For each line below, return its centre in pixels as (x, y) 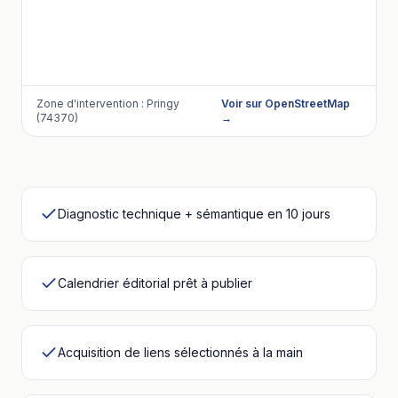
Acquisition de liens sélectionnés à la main (180, 352)
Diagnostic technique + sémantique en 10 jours (194, 214)
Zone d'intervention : (92, 103)
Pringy (163, 103)
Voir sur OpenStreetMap (286, 103)
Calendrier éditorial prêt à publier (155, 283)
